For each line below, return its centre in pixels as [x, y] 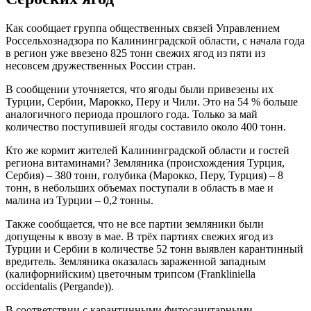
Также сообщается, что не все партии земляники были [135, 224]
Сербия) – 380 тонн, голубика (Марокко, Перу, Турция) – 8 [144, 175]
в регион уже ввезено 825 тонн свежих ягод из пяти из [135, 53]
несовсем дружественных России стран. [101, 65]
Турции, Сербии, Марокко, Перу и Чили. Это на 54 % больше [152, 101]
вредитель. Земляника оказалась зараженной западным [136, 261]
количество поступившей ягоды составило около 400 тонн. [146, 126]
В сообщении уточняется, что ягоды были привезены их [140, 89]
